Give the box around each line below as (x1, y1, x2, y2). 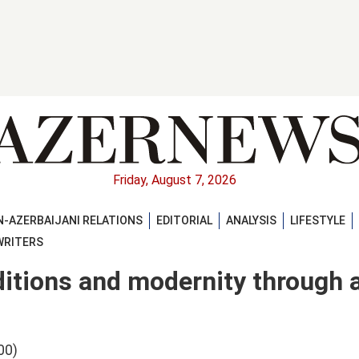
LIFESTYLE (290, 213, 345, 227)
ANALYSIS (226, 213, 276, 227)
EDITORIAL (156, 213, 212, 227)
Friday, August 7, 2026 (113, 172, 236, 188)
